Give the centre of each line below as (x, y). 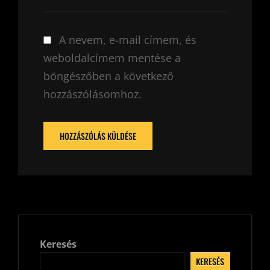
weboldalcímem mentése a (112, 58)
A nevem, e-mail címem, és (128, 39)
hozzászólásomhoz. (93, 94)
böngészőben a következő (108, 76)
